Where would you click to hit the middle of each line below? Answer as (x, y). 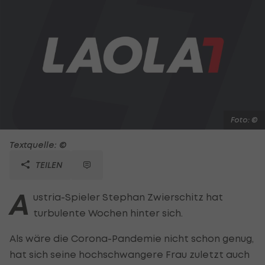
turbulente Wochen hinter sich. (108, 213)
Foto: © (244, 119)
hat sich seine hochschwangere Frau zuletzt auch (130, 254)
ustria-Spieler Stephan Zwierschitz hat (128, 197)
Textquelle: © (38, 144)
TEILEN (48, 164)
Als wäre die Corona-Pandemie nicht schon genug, (132, 238)
